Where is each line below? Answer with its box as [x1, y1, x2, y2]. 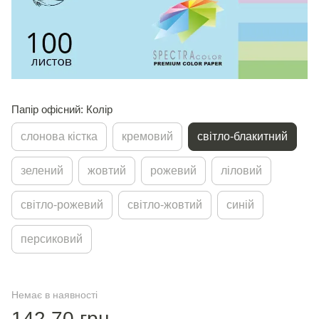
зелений [21, 164, 63, 177]
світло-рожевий [21, 198, 103, 211]
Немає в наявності [11, 288, 98, 300]
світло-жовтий [127, 198, 202, 211]
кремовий [122, 130, 173, 142]
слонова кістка [21, 130, 98, 142]
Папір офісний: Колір [11, 103, 113, 115]
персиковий [21, 232, 83, 245]
